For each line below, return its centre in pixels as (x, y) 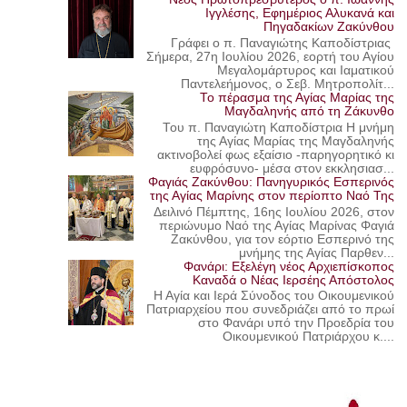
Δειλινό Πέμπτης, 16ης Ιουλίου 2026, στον (274, 212)
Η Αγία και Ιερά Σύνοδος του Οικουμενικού (274, 296)
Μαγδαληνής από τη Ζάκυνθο (310, 112)
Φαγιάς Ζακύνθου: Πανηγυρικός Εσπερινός (272, 182)
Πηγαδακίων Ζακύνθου (329, 27)
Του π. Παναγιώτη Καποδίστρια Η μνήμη (279, 127)
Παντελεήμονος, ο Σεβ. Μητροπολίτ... (288, 84)
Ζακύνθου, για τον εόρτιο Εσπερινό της (283, 239)
